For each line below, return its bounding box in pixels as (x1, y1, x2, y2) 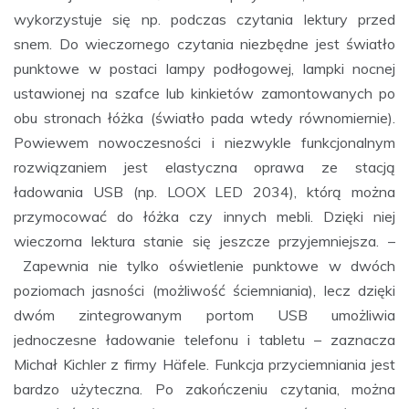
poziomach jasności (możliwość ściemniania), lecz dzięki (14, 280, 395, 299)
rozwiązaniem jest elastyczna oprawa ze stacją (14, 157, 395, 176)
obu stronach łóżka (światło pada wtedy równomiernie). (14, 108, 395, 127)
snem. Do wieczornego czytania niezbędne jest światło (14, 34, 395, 53)
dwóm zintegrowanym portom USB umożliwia (14, 305, 395, 324)
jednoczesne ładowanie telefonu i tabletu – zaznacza (14, 330, 395, 349)
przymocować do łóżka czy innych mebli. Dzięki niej (14, 206, 395, 225)
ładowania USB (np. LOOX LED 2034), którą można (14, 182, 395, 201)
